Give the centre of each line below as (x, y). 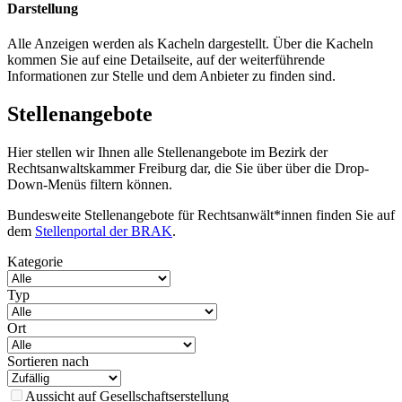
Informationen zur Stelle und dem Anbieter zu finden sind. (171, 76)
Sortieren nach (48, 362)
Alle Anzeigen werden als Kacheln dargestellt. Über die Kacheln (190, 44)
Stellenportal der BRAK (104, 232)
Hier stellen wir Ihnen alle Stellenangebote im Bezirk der (167, 153)
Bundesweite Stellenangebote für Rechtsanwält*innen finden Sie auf (201, 215)
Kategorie (35, 262)
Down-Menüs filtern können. (90, 185)
